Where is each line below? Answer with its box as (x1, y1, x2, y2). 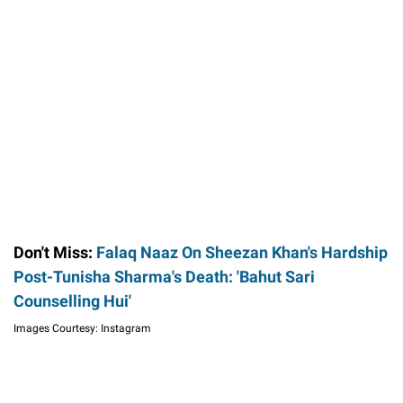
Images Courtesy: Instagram (13, 321, 151, 335)
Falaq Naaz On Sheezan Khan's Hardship (96, 242, 388, 262)
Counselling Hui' (13, 291, 131, 310)
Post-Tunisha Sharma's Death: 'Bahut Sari (13, 266, 315, 286)
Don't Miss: (13, 242, 96, 262)
